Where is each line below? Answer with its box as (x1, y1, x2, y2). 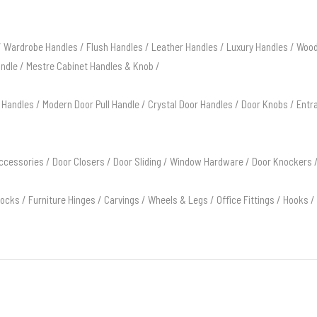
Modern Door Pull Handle (42, 97, 139, 110)
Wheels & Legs (148, 192, 208, 206)
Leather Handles (151, 40, 218, 53)
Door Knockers (252, 154, 312, 168)
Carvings (104, 192, 139, 206)
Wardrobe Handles (4, 40, 78, 53)
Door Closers (52, 154, 105, 168)
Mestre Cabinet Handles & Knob (26, 59, 154, 72)
